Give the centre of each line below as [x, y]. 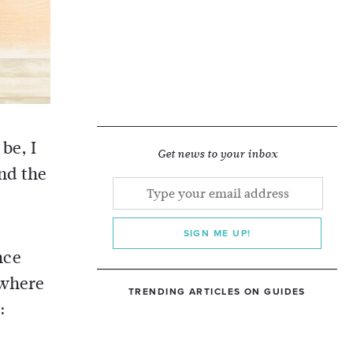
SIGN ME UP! [217, 233]
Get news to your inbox [217, 154]
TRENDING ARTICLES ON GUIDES [217, 292]
